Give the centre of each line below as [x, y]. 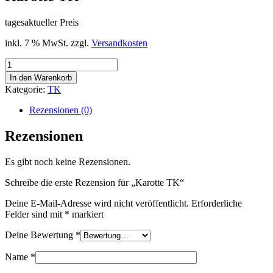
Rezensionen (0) [61, 110]
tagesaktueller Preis [42, 22]
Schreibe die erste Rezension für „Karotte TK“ [94, 182]
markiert [87, 214]
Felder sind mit [35, 214]
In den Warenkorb [41, 77]
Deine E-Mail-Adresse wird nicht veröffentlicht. [97, 203]
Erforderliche [217, 203]
